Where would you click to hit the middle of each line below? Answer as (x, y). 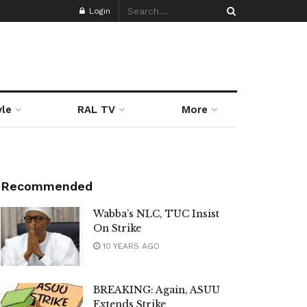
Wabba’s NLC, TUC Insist (156, 214)
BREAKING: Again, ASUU (157, 290)
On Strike (117, 228)
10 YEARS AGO (130, 246)
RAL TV (97, 110)
